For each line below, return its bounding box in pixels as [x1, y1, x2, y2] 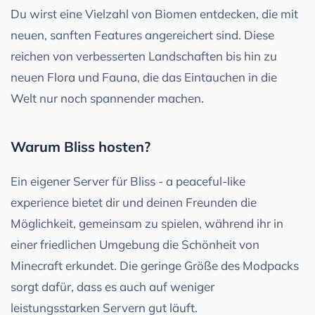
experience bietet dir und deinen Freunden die [11, 194, 257, 210]
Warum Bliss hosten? [11, 137, 150, 155]
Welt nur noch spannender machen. [11, 90, 204, 105]
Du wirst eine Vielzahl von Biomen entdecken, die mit [11, 6, 298, 21]
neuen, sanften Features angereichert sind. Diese [11, 27, 274, 42]
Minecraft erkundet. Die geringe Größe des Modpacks [11, 257, 299, 273]
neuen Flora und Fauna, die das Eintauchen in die [11, 69, 277, 84]
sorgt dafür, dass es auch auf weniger [11, 278, 214, 294]
